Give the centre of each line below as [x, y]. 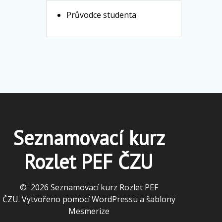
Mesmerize [89, 211]
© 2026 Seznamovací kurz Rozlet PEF [89, 187]
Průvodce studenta [102, 15]
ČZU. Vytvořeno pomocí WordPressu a [74, 199]
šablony [161, 199]
